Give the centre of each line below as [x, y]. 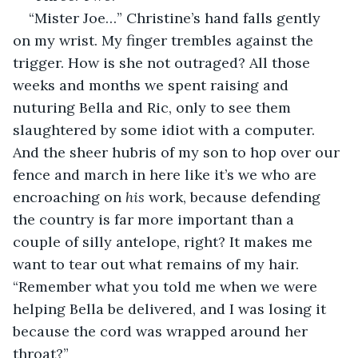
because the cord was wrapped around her [162, 331]
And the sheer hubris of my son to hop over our [178, 152]
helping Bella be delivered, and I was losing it [171, 308]
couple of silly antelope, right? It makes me [165, 241]
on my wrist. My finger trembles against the [165, 40]
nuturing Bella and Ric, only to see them [154, 107]
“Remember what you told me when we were [167, 286]
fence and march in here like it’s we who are [167, 174]
